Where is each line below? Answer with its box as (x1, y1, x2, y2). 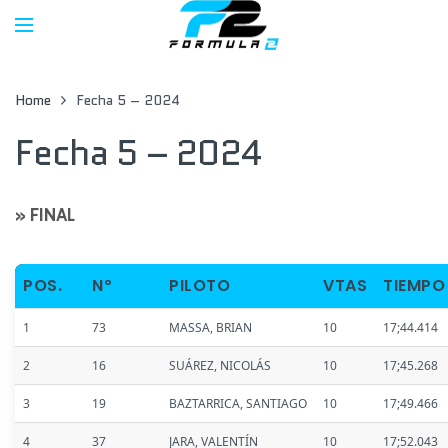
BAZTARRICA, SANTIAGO (169, 395, 307, 412)
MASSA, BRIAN (169, 319, 252, 336)
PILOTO (169, 274, 230, 297)
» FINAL (15, 203, 75, 227)
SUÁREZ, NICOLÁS (169, 357, 271, 374)
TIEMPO (383, 274, 445, 297)
